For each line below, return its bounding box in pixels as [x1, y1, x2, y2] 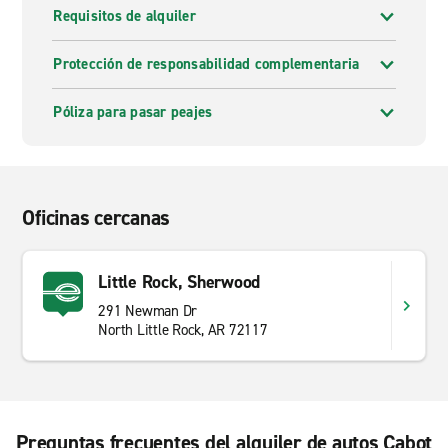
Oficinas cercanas [22, 204, 171, 232]
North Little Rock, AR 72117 [98, 320, 268, 340]
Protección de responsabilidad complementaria [53, 54, 360, 74]
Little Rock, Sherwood [98, 270, 261, 294]
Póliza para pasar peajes [53, 102, 213, 122]
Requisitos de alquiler [53, 6, 196, 26]
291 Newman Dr [98, 301, 198, 321]
